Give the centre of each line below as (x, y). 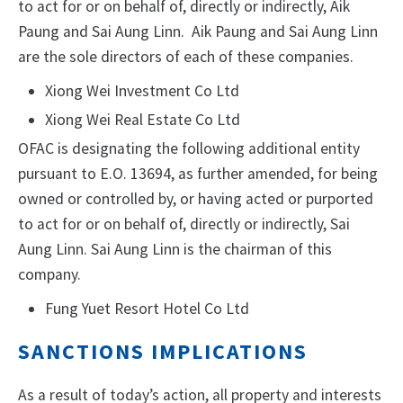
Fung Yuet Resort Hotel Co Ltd (147, 309)
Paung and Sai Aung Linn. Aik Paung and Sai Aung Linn (198, 32)
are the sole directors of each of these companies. (186, 57)
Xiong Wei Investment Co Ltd (142, 91)
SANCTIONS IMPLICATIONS (163, 352)
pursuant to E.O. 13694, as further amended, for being (198, 174)
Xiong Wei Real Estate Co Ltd (143, 120)
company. (49, 275)
